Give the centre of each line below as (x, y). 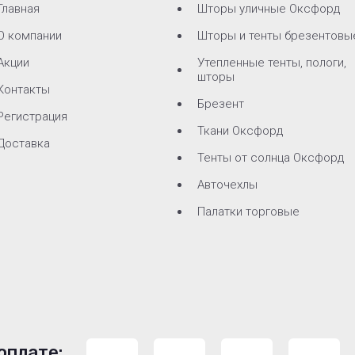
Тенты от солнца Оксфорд (270, 158)
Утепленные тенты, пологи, (271, 63)
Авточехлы (227, 185)
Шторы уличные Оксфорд (268, 9)
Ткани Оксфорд (240, 131)
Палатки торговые (248, 212)
